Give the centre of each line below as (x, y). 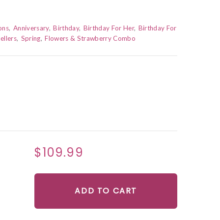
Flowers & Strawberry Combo (90, 39)
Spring (31, 39)
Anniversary (31, 28)
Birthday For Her (109, 28)
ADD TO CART (106, 191)
